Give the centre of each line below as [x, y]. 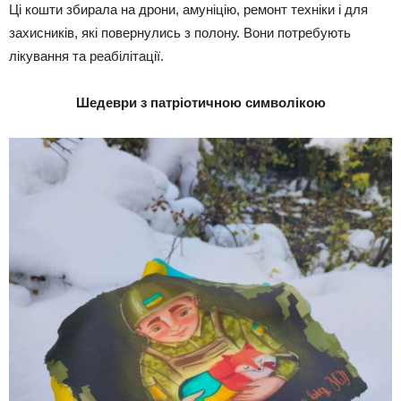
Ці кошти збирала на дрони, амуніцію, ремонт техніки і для [188, 10]
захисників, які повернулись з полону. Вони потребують [180, 33]
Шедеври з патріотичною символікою [200, 103]
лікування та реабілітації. [86, 56]
